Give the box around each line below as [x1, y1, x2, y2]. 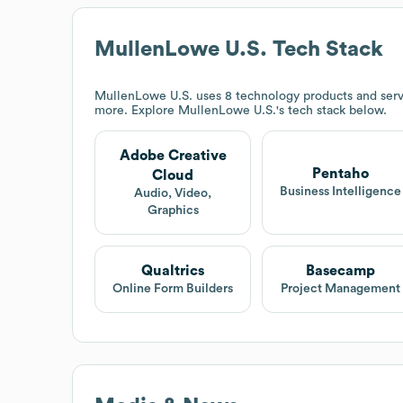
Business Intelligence [279, 185, 401, 199]
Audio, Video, [134, 186, 212, 200]
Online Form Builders [112, 282, 234, 295]
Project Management [280, 282, 400, 295]
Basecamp [305, 263, 375, 278]
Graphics [147, 203, 199, 217]
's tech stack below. [276, 103, 387, 117]
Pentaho [311, 166, 369, 182]
